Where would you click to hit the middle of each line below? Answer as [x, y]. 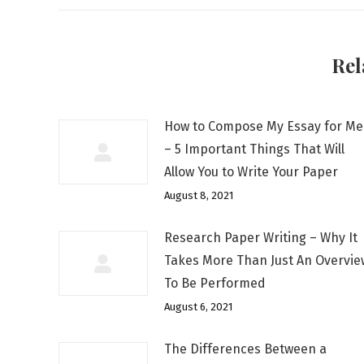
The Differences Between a [245, 349]
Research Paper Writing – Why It [261, 238]
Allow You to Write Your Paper [251, 172]
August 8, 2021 [199, 195]
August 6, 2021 [198, 307]
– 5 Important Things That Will [254, 149]
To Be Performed [215, 283]
